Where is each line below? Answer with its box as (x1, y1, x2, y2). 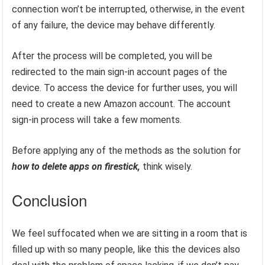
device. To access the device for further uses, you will (12, 82, 238, 94)
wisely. (163, 161, 193, 173)
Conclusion (12, 189, 88, 211)
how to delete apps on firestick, (12, 161, 143, 173)
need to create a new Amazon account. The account (12, 98, 231, 110)
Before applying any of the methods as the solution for (12, 145, 241, 157)
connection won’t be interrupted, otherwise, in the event (12, 4, 245, 15)
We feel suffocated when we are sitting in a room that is (12, 228, 248, 240)
